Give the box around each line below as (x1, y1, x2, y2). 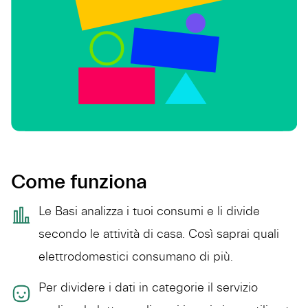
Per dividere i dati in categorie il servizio (38, 280, 258, 295)
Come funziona (11, 169, 147, 194)
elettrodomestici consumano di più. (38, 249, 233, 264)
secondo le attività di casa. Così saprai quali (38, 226, 279, 241)
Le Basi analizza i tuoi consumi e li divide (38, 203, 260, 219)
